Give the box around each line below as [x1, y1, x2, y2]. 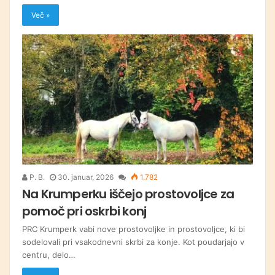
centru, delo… [22, 249, 76, 260]
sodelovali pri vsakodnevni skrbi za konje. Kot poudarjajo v [22, 236, 244, 247]
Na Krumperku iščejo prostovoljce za [22, 185, 234, 203]
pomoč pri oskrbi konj [22, 202, 147, 220]
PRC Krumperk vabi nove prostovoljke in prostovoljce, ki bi [22, 223, 245, 234]
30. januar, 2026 [58, 172, 114, 182]
